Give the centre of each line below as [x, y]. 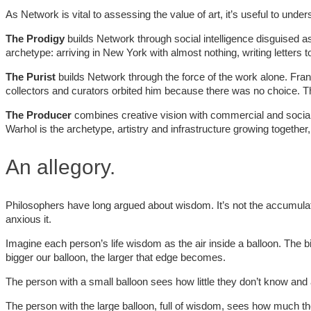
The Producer [40, 115]
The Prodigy [36, 38]
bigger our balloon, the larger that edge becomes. [116, 257]
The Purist [32, 76]
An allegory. [60, 167]
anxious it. [28, 219]
